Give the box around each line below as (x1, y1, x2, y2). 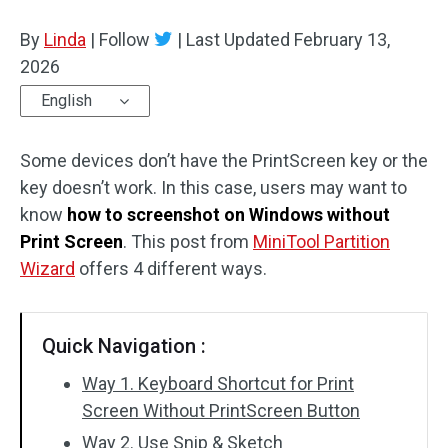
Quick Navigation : (42, 334, 206, 358)
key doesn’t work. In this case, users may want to (20, 177, 407, 198)
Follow (95, 29, 154, 50)
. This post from (123, 231, 253, 252)
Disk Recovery (39, 21, 142, 40)
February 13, (294, 29, 390, 50)
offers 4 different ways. (75, 258, 267, 279)
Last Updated (182, 29, 294, 50)
